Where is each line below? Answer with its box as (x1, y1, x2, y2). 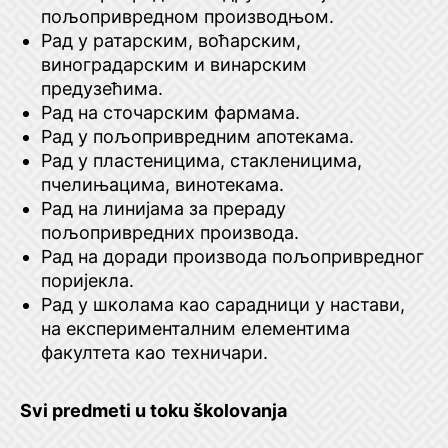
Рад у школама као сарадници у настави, (41, 294, 405, 315)
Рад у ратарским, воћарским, (41, 30, 301, 51)
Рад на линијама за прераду (41, 198, 286, 219)
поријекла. (41, 270, 134, 291)
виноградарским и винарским (41, 54, 307, 75)
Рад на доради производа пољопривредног (41, 246, 424, 267)
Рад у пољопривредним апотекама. (41, 126, 354, 147)
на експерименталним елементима (41, 318, 350, 339)
